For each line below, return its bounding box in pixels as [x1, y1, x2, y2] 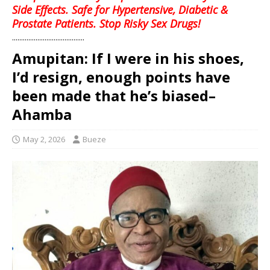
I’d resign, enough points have [12, 66, 230, 87]
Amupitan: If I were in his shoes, [12, 48, 244, 68]
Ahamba [12, 104, 72, 124]
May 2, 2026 [23, 133, 65, 145]
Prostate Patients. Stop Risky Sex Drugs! [12, 16, 201, 31]
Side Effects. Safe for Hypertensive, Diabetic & [12, 2, 228, 17]
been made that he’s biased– [12, 85, 216, 105]
